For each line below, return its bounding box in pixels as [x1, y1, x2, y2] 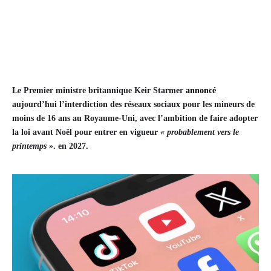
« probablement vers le [160, 128, 239, 137]
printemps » [12, 142, 53, 151]
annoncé [186, 86, 216, 96]
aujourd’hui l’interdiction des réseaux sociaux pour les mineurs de [12, 100, 255, 109]
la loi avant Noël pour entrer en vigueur [12, 128, 160, 137]
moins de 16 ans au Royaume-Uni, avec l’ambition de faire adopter [12, 114, 258, 123]
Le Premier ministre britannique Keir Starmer [12, 86, 186, 96]
